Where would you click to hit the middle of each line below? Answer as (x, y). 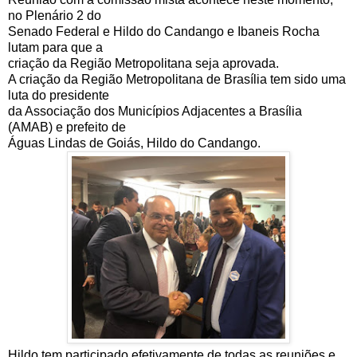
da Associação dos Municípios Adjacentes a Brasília (155, 111)
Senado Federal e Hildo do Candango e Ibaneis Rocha (164, 31)
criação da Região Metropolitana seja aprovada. (143, 63)
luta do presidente (59, 95)
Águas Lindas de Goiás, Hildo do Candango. (134, 143)
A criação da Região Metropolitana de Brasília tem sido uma (177, 79)
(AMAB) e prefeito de (67, 127)
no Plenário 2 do (55, 15)
